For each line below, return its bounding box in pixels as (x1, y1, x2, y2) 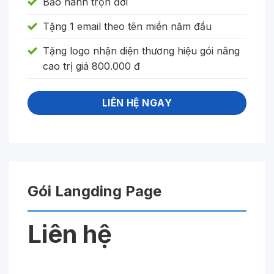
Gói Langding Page (28, 182, 161, 200)
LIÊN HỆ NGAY (102, 97, 172, 109)
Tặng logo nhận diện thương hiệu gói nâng (43, 44, 240, 57)
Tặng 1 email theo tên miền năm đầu (43, 20, 212, 32)
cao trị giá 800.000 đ (43, 59, 140, 72)
